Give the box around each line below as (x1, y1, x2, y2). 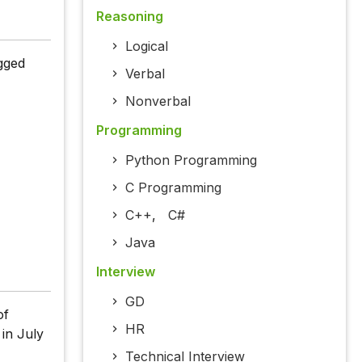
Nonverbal (124, 93, 191, 110)
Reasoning (95, 8, 163, 25)
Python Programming (124, 152, 257, 169)
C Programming (124, 179, 221, 196)
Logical (124, 38, 168, 55)
